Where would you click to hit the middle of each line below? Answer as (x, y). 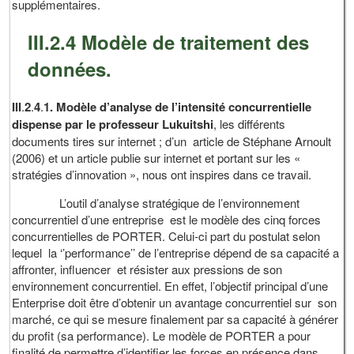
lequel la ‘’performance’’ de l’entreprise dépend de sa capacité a (176, 253)
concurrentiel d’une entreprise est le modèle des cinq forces (167, 220)
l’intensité (199, 107)
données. (70, 69)
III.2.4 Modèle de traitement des (169, 42)
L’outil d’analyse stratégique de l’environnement (156, 203)
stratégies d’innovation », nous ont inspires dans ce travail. (162, 175)
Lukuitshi (188, 124)
